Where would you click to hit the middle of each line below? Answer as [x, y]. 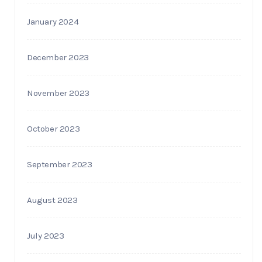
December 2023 [58, 57]
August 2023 [52, 200]
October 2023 [54, 128]
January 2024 [53, 21]
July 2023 [46, 235]
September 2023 [60, 164]
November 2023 [58, 93]
